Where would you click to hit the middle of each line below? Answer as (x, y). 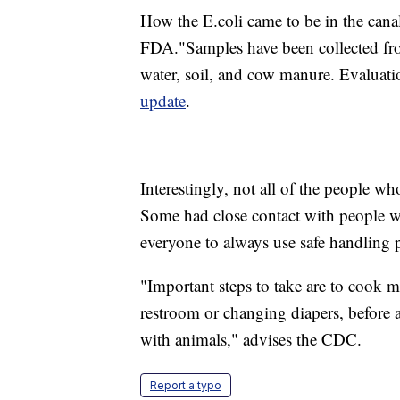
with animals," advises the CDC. (251, 339)
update (163, 101)
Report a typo (186, 386)
